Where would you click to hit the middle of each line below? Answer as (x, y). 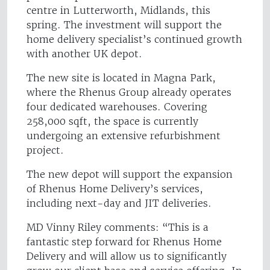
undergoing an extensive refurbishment (124, 136)
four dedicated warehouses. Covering (117, 107)
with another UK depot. (84, 54)
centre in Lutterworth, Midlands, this (118, 11)
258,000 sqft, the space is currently (112, 121)
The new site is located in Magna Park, (121, 78)
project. (45, 150)
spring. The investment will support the (124, 25)
